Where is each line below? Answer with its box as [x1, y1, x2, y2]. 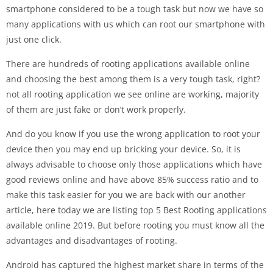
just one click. [6, 33, 62, 45]
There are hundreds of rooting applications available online [6, 57, 250, 69]
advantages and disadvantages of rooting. [6, 234, 177, 246]
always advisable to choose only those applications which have [6, 158, 262, 170]
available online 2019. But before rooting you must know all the [6, 219, 264, 231]
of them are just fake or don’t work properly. [6, 103, 186, 115]
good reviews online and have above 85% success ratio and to [6, 173, 258, 185]
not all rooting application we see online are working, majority [6, 88, 259, 100]
